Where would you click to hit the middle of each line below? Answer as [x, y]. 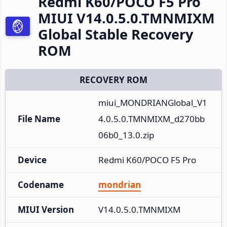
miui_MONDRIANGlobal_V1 [153, 102]
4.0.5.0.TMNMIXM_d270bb [152, 119]
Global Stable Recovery [116, 34]
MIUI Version [46, 209]
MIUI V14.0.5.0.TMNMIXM [126, 18]
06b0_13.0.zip [126, 135]
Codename [41, 184]
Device [32, 160]
